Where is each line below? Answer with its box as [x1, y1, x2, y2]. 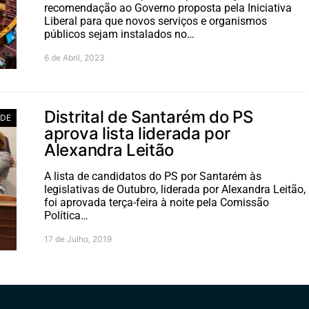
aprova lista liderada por [44, 123, 230, 143]
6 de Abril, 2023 [44, 52, 105, 63]
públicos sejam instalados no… [44, 28, 195, 41]
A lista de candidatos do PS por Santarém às [44, 170, 261, 183]
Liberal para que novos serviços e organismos [44, 14, 267, 28]
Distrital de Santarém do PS [44, 107, 253, 127]
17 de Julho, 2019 [44, 234, 112, 244]
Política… [44, 209, 88, 222]
